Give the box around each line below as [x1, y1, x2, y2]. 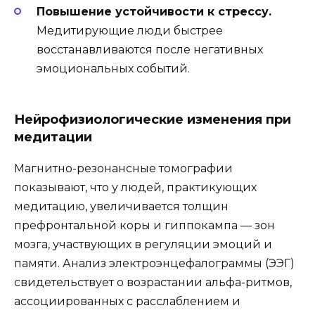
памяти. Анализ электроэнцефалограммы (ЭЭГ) [14, 256, 295, 270]
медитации [14, 129, 92, 145]
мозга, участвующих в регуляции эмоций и [14, 237, 272, 251]
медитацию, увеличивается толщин [14, 199, 229, 213]
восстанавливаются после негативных [37, 42, 263, 56]
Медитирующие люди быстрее [37, 23, 223, 37]
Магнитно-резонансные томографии [14, 161, 233, 175]
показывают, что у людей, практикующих [14, 180, 257, 194]
